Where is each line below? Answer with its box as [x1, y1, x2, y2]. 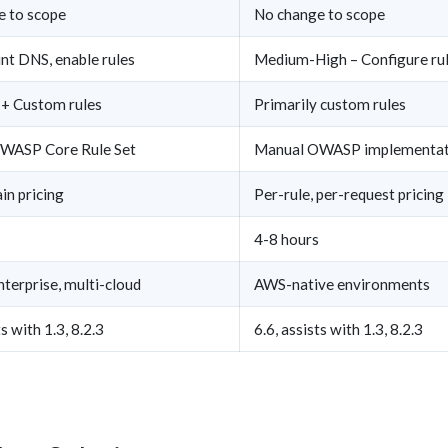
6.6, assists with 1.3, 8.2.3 [254, 319, 423, 338]
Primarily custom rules [254, 94, 406, 113]
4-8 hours [254, 229, 319, 248]
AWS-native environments [254, 274, 430, 293]
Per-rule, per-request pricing [254, 184, 444, 203]
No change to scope [254, 4, 385, 23]
